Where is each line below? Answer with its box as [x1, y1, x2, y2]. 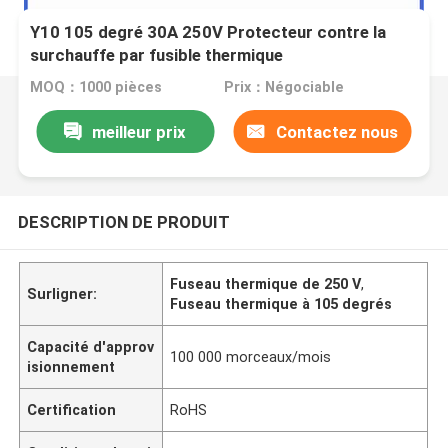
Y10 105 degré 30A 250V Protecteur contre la [30, 22, 387, 43]
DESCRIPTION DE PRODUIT [17, 211, 230, 232]
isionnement [27, 358, 116, 375]
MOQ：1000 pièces [30, 79, 163, 96]
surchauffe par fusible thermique [30, 45, 284, 66]
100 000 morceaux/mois [170, 348, 332, 365]
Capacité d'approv [27, 338, 155, 355]
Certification [27, 401, 117, 418]
